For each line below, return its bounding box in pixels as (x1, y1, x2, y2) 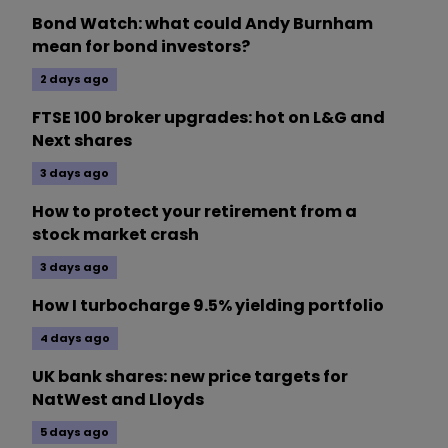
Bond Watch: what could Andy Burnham (32, 12, 373, 36)
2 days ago (40, 71, 109, 88)
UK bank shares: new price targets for (32, 365, 348, 389)
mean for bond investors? (32, 35, 250, 59)
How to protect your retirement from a (32, 200, 357, 224)
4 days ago (40, 330, 110, 347)
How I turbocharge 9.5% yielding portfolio (32, 294, 384, 318)
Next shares (32, 129, 132, 153)
